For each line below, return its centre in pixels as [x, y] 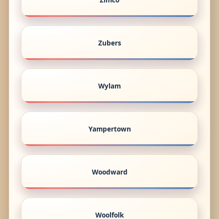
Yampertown [109, 129]
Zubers [109, 43]
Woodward [109, 172]
